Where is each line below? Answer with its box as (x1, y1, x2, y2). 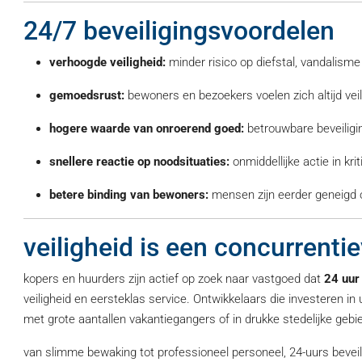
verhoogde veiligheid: (49, 55, 166, 69)
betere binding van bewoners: (49, 187, 208, 202)
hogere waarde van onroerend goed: (49, 121, 244, 136)
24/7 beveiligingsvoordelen (23, 15, 335, 46)
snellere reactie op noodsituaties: (49, 154, 229, 169)
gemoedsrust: (49, 88, 124, 103)
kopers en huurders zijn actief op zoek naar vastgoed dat (23, 271, 324, 286)
